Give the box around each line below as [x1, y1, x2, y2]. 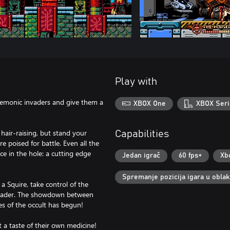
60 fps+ [179, 152, 202, 160]
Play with [115, 76, 157, 87]
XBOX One [133, 100, 166, 107]
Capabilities [115, 128, 169, 139]
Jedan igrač [122, 152, 160, 160]
